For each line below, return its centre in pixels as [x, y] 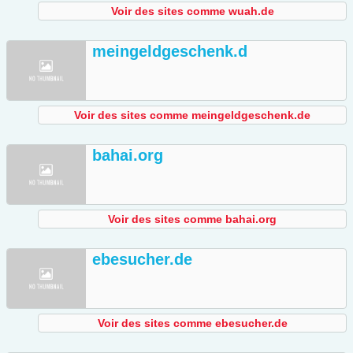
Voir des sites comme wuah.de [192, 11]
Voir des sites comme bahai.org [192, 219]
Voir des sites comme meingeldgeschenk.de [192, 115]
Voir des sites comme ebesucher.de [192, 323]
